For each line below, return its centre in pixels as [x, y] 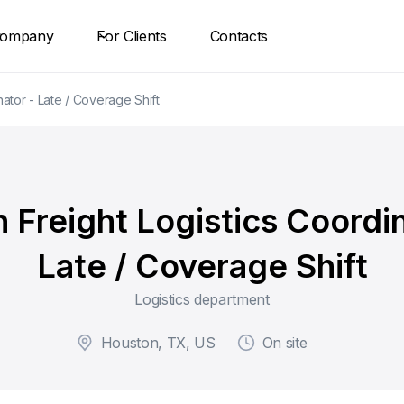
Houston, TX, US [158, 343]
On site [285, 343]
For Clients [132, 36]
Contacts [239, 36]
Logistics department [202, 299]
